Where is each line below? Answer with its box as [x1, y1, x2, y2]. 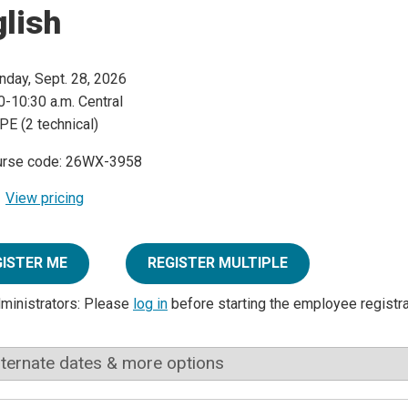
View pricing [5, 189, 84, 208]
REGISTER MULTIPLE [148, 254, 288, 272]
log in [133, 295, 168, 313]
